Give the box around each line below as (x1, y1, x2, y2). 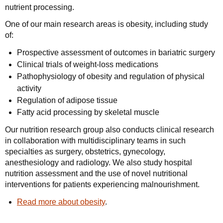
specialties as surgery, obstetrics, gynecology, (5, 147, 165, 156)
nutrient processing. (5, 3, 74, 11)
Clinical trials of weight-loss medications (17, 60, 158, 69)
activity (17, 84, 41, 93)
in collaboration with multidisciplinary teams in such (5, 136, 186, 145)
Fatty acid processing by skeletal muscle (17, 108, 159, 116)
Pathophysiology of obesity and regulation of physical (17, 72, 205, 81)
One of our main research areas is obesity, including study (5, 20, 208, 28)
